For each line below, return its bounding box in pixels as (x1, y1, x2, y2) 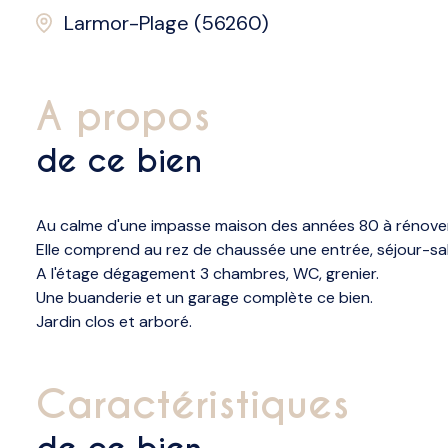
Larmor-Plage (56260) (64, 9, 269, 36)
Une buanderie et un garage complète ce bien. (36, 286, 373, 308)
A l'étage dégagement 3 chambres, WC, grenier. (36, 262, 379, 284)
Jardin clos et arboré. (36, 310, 192, 332)
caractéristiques (67, 379, 349, 429)
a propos (62, 91, 210, 141)
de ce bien (36, 140, 202, 181)
